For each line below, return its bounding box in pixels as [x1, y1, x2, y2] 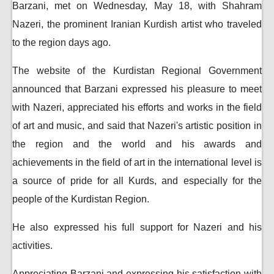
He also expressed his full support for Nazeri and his [12, 221, 262, 232]
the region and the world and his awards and [12, 138, 262, 149]
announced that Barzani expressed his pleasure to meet [12, 83, 262, 94]
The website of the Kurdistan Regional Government [12, 65, 262, 76]
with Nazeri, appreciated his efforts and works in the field [12, 102, 262, 113]
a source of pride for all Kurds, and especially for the [12, 175, 262, 186]
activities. [12, 240, 53, 251]
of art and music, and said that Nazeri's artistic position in [12, 120, 262, 131]
